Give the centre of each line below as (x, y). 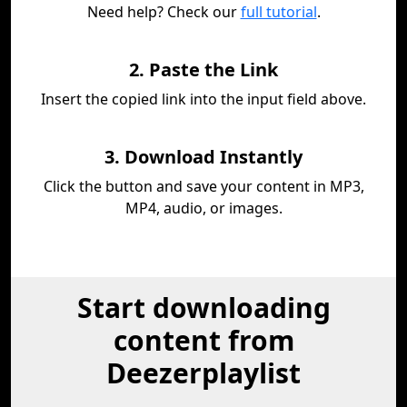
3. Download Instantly (203, 157)
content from (203, 340)
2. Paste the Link (203, 69)
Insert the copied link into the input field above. (203, 99)
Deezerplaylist (203, 373)
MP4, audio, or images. (203, 208)
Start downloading (203, 308)
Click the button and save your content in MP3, (203, 186)
